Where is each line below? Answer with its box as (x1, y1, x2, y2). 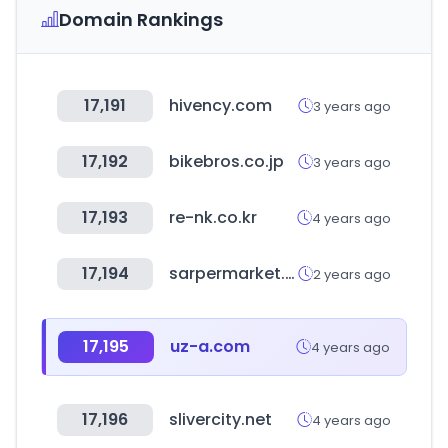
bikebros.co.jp (169, 150, 284, 173)
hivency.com (169, 94, 272, 117)
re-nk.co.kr (169, 206, 257, 229)
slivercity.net (169, 408, 272, 431)
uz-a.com (170, 335, 250, 358)
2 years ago (313, 264, 391, 284)
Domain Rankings (59, 7, 223, 32)
